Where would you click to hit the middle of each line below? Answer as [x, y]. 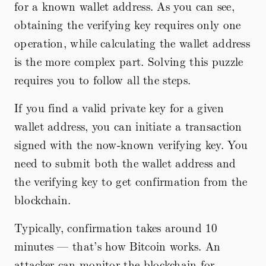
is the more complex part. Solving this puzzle [129, 61]
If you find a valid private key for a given [119, 107]
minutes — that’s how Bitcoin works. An [118, 246]
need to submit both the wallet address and [125, 162]
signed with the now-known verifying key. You [131, 144]
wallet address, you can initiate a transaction [128, 126]
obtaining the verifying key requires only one [128, 24]
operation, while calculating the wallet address [132, 42]
